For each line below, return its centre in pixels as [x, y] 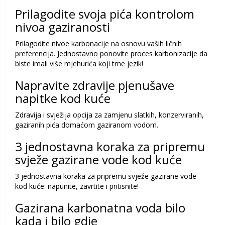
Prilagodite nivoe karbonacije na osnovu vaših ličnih [98, 44]
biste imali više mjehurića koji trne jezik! [79, 64]
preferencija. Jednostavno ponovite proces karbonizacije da [111, 54]
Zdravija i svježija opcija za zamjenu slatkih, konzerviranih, [109, 115]
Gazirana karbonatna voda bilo [100, 208]
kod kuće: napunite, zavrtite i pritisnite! [77, 186]
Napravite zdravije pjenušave [95, 85]
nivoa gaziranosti [63, 27]
